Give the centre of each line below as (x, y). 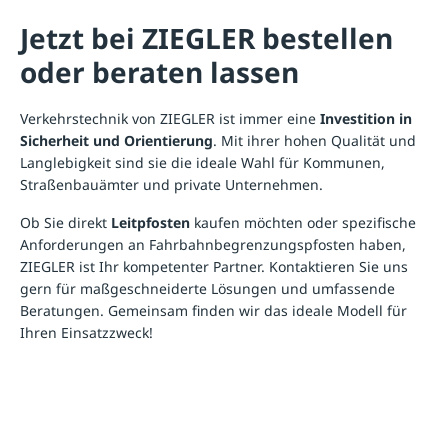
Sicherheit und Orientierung (116, 140)
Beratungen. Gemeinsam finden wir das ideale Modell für (213, 310)
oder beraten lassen (159, 72)
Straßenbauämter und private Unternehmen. (171, 184)
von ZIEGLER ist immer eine (224, 118)
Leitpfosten (150, 222)
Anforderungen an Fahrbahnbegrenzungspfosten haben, (213, 244)
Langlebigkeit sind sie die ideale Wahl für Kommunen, (202, 162)
